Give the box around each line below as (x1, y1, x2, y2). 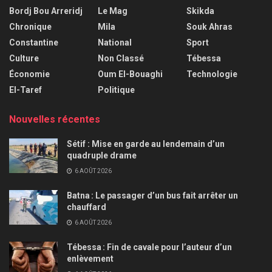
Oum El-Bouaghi (98, 69, 163, 79)
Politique (98, 84, 135, 95)
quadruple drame (67, 150, 140, 160)
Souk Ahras (186, 21, 233, 32)
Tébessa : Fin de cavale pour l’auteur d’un (67, 242, 232, 252)
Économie (9, 69, 50, 79)
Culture (9, 53, 39, 63)
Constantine (9, 37, 58, 47)
